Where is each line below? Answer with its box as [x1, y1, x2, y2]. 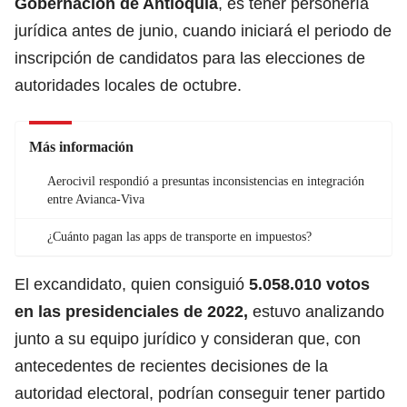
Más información [29, 138, 134, 154]
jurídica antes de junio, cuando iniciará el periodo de [15, 21, 392, 40]
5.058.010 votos [249, 274, 370, 293]
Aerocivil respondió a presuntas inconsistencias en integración [47, 174, 364, 188]
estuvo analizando [248, 302, 384, 321]
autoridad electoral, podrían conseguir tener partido [15, 383, 385, 402]
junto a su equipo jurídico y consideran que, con [15, 329, 361, 348]
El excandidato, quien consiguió [15, 274, 249, 293]
